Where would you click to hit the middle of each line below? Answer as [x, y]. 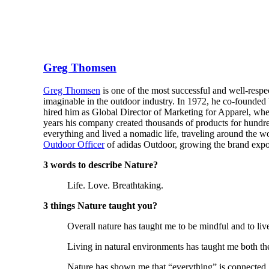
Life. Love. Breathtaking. [115, 186]
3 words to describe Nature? [101, 165]
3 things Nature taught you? [100, 206]
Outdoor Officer [74, 145]
